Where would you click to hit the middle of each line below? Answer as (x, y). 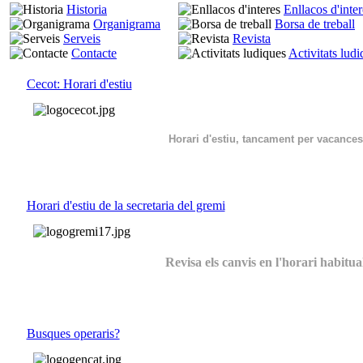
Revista (252, 39)
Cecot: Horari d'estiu (79, 84)
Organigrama (127, 24)
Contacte (94, 53)
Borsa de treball (315, 24)
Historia (87, 10)
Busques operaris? (73, 334)
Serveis (82, 39)
